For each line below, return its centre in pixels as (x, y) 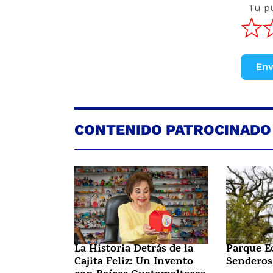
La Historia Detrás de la (134, 250)
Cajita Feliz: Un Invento (134, 262)
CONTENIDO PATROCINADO (173, 129)
